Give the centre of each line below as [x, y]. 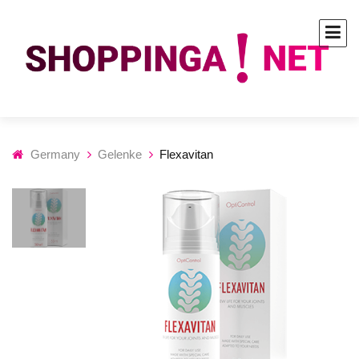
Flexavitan [186, 155]
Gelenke [120, 155]
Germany [55, 155]
